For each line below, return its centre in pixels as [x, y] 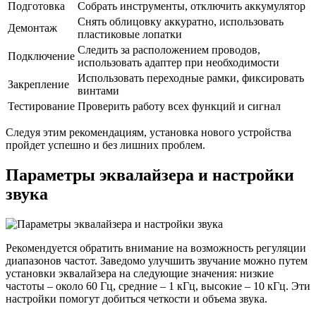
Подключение [41, 56]
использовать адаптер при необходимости [178, 63]
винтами [98, 91]
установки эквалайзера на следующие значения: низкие [140, 273]
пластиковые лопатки [130, 35]
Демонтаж [32, 28]
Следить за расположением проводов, [169, 50]
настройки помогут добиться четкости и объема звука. [136, 298]
